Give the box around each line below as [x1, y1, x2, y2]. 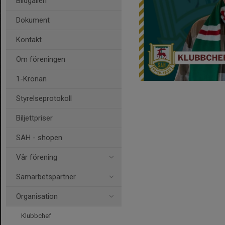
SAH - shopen [16, 133, 62, 142]
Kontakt [16, 35, 42, 44]
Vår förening [16, 153, 57, 162]
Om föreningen [16, 55, 65, 64]
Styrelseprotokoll [16, 94, 72, 103]
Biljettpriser [16, 114, 53, 123]
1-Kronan [16, 74, 47, 83]
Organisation [16, 192, 58, 201]
